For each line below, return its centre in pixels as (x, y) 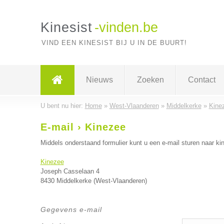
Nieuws (99, 80)
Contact (201, 80)
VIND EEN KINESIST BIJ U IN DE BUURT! (114, 43)
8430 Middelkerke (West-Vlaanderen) (93, 181)
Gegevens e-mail (71, 209)
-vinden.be (126, 27)
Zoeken (150, 80)
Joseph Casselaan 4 (70, 171)
